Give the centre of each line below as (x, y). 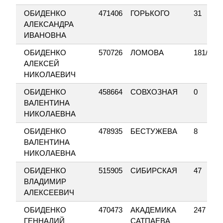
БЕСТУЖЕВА (154, 131)
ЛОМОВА (147, 53)
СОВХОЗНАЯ (154, 92)
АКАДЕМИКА (153, 210)
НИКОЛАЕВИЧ (50, 74)
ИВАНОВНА (45, 35)
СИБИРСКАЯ (154, 170)
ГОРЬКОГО (150, 13)
